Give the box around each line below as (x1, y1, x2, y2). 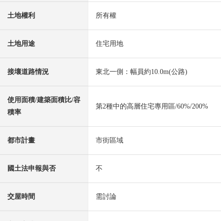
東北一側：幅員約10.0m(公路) (96, 68, 187, 75)
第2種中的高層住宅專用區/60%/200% (96, 102, 208, 110)
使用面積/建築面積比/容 (7, 96, 80, 104)
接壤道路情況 (7, 68, 49, 75)
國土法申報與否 (7, 164, 56, 172)
